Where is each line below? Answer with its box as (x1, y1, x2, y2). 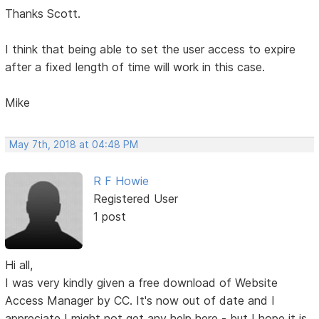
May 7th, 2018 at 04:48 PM (9, 139, 139, 151)
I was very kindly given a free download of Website (5, 276, 278, 291)
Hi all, (5, 258, 33, 273)
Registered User (93, 192, 178, 206)
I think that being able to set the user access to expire (5, 42, 296, 57)
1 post (93, 209, 126, 224)
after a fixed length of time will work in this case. (5, 60, 266, 75)
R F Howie (93, 174, 149, 189)
